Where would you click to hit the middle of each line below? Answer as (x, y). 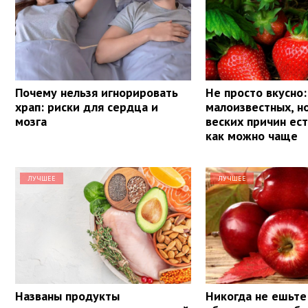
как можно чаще (252, 135)
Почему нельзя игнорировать (97, 92)
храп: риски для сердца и (87, 107)
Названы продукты (67, 296)
